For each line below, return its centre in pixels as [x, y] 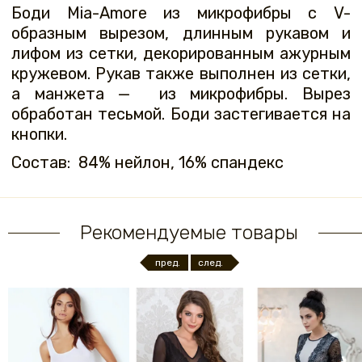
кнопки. [40, 135]
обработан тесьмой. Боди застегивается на [181, 114]
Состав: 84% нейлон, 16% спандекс [148, 163]
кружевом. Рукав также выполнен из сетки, [181, 74]
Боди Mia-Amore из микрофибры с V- [181, 13]
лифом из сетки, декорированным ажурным [181, 54]
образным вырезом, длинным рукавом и [181, 34]
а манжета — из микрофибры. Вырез [181, 94]
